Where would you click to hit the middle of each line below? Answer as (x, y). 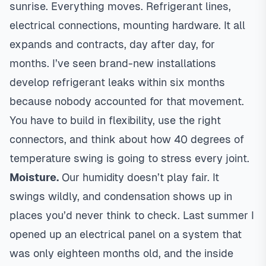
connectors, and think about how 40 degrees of (127, 139)
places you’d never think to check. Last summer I (132, 215)
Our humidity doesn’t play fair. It (139, 177)
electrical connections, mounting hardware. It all (127, 25)
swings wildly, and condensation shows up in (121, 196)
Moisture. (34, 177)
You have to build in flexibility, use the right (115, 120)
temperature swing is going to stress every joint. (129, 158)
